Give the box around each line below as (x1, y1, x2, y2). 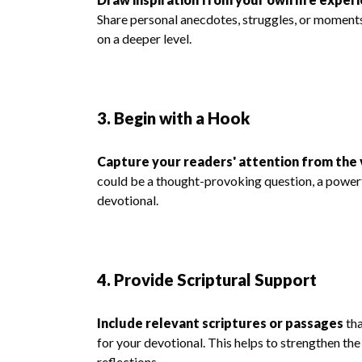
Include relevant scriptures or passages (97, 315, 343, 330)
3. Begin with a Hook (97, 108, 250, 128)
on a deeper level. (97, 31, 192, 46)
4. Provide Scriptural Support (97, 270, 317, 289)
